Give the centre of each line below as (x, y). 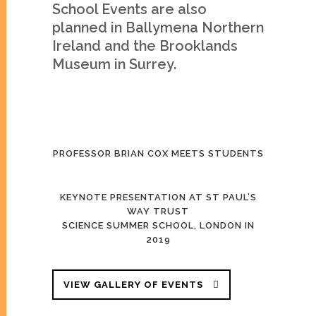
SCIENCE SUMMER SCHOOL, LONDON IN (158, 225)
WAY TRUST (158, 211)
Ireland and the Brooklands (145, 46)
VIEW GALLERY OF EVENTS (135, 285)
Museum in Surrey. (114, 64)
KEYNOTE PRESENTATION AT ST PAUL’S (158, 197)
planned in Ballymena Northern (158, 28)
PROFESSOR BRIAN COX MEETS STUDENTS (158, 153)
